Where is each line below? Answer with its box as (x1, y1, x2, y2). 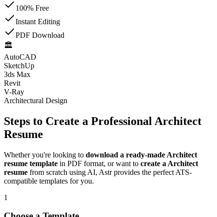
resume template (4, 159, 58, 168)
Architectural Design (4, 96, 67, 105)
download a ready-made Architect (86, 150, 197, 159)
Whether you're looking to (4, 150, 86, 159)
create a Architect (140, 159, 198, 168)
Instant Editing (15, 17, 60, 26)
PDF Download (15, 31, 64, 39)
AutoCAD (4, 52, 36, 61)
